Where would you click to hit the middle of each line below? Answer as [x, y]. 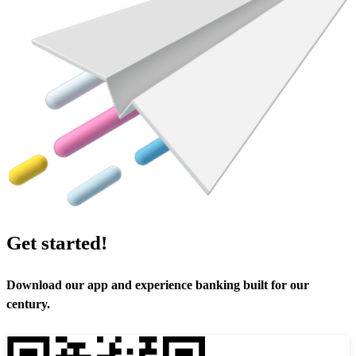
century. [28, 304]
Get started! [57, 242]
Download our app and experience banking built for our [158, 285]
